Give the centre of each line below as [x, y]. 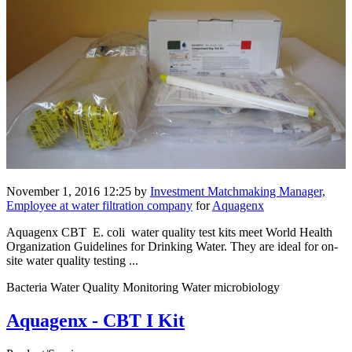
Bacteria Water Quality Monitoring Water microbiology [143, 288]
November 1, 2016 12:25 [69, 192]
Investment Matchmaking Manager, [238, 192]
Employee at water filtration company [99, 206]
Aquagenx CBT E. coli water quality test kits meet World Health [169, 233]
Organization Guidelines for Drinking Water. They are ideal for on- [172, 247]
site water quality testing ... [72, 261]
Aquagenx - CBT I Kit [95, 321]
